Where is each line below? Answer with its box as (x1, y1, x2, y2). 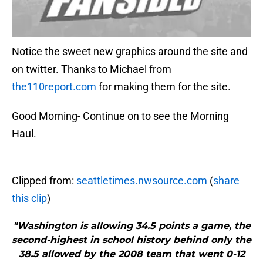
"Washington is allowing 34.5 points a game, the (12, 220, 251, 232)
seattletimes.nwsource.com (76, 174, 207, 187)
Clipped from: (12, 174, 76, 187)
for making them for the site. (96, 80, 231, 93)
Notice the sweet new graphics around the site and (12, 45, 248, 58)
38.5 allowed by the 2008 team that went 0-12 (18, 248, 245, 260)
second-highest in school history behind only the (12, 234, 251, 246)
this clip (12, 192, 47, 205)
